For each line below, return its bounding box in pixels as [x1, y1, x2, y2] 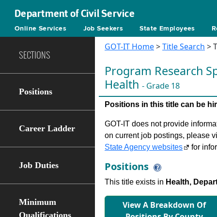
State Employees [139, 25, 195, 32]
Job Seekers [83, 25, 124, 32]
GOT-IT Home [105, 41, 154, 52]
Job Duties [19, 160, 59, 170]
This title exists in [105, 178, 166, 186]
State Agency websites [105, 143, 183, 151]
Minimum [19, 197, 57, 207]
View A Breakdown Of [122, 200, 206, 210]
